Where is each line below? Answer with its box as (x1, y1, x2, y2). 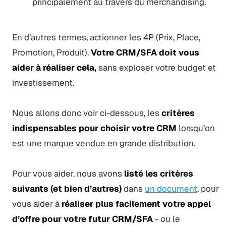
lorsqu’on (176, 122, 215, 134)
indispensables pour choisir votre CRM (12, 122, 177, 134)
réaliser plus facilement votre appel (61, 198, 211, 209)
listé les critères (124, 167, 193, 179)
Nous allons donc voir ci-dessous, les (12, 107, 161, 119)
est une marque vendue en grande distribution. (12, 137, 195, 149)
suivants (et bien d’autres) (12, 183, 122, 194)
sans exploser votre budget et (96, 62, 216, 73)
